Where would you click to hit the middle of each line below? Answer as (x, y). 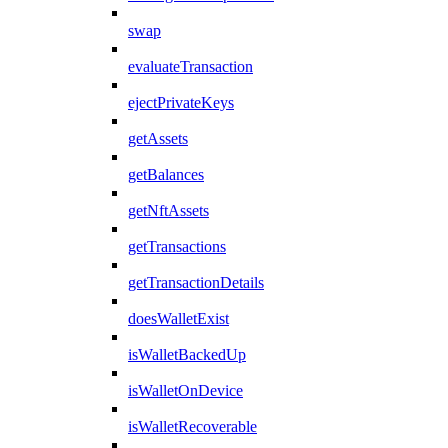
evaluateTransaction (190, 66)
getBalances (166, 174)
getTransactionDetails (196, 282)
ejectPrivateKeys (181, 102)
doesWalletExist (178, 318)
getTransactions (177, 246)
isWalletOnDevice (185, 390)
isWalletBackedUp (187, 354)
